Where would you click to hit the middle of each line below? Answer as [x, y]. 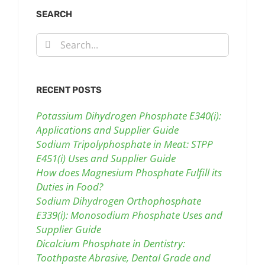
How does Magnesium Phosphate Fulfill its [129, 172]
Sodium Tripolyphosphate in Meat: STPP [125, 144]
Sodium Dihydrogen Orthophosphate [119, 201]
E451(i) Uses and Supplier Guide [106, 158]
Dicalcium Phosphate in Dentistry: [111, 243]
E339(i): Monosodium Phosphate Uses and [129, 215]
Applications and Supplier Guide [107, 130]
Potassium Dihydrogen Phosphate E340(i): [129, 115]
